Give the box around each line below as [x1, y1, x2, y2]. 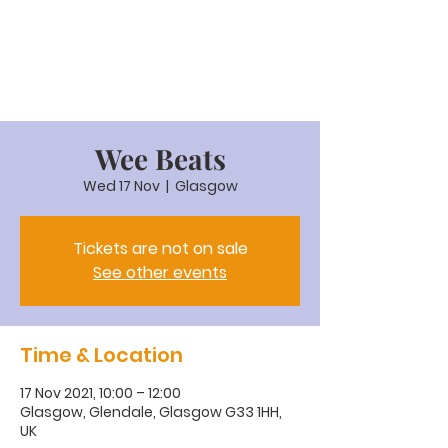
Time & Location [20, 341, 183, 369]
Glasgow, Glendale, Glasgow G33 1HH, [20, 402, 282, 422]
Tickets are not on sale [72, 237, 248, 260]
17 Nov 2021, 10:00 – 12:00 [20, 383, 181, 403]
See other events [93, 261, 227, 284]
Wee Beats [94, 140, 226, 177]
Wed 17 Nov [82, 176, 160, 196]
